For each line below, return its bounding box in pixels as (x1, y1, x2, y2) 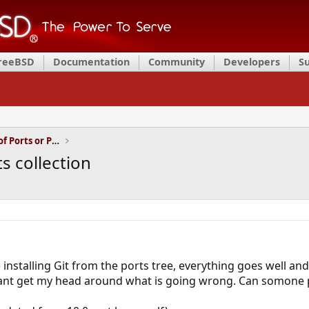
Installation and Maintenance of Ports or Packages (51, 134, 59, 147)
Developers (223, 55, 280, 68)
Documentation (53, 55, 130, 68)
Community (148, 55, 205, 68)
